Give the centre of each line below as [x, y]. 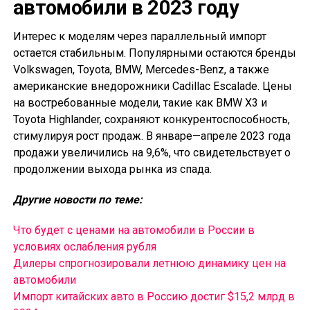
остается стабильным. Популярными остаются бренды [154, 53]
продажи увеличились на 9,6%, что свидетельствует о [152, 153]
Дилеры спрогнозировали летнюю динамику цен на [149, 264]
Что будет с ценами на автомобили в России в [134, 230]
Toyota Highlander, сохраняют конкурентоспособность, [151, 120]
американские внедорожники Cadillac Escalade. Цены [152, 86]
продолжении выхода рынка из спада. [112, 170]
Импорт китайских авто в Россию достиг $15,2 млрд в [154, 297]
